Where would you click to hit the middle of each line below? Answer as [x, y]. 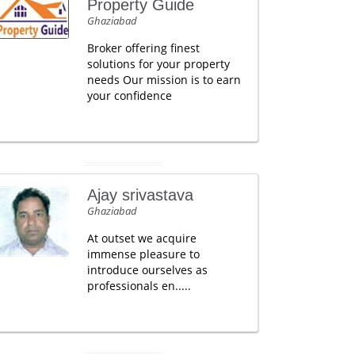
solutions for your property [158, 64]
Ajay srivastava [140, 195]
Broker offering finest [143, 48]
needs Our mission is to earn [164, 80]
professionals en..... [139, 286]
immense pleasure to [143, 254]
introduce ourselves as [147, 270]
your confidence [129, 95]
